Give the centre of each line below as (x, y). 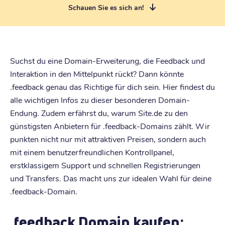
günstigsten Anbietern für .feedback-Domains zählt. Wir (110, 126)
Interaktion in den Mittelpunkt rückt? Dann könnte (97, 73)
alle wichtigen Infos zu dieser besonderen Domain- (100, 99)
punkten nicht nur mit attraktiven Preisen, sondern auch (108, 139)
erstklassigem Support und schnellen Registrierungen (105, 165)
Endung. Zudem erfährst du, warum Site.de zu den (99, 113)
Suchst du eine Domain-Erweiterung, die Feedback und (107, 60)
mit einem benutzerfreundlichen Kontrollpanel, (92, 152)
